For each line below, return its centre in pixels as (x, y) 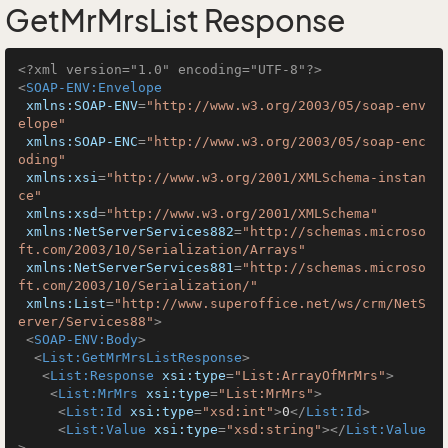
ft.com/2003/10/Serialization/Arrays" (162, 249)
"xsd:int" (238, 411)
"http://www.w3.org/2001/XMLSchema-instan (266, 177)
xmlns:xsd (62, 213)
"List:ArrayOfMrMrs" (310, 375)
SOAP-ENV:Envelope (94, 87)
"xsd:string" (274, 429)
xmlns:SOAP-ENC (82, 141)
